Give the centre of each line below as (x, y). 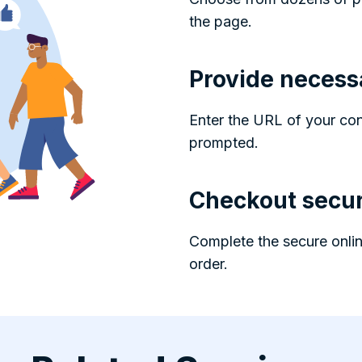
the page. (221, 21)
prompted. (224, 142)
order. (208, 263)
